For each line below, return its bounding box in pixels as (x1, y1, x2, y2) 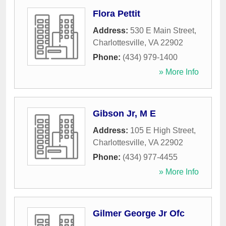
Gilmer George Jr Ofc (93, 208, 185, 219)
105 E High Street (130, 126, 194, 135)
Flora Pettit (93, 9, 140, 19)
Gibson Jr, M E (93, 108, 156, 119)
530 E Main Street (130, 26, 194, 35)
